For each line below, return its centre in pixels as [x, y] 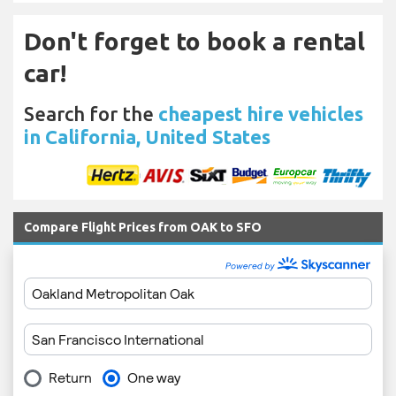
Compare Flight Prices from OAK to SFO [143, 228]
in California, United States [147, 137]
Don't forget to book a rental [194, 42]
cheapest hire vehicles [261, 114]
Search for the [91, 114]
